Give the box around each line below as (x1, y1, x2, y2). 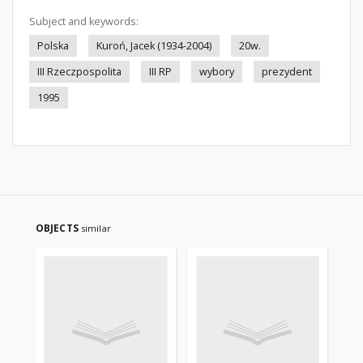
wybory (199, 65, 234, 79)
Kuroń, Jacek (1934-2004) (96, 39, 211, 53)
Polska (37, 39, 69, 53)
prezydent (262, 65, 312, 79)
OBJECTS (36, 221, 81, 235)
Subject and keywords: (29, 15, 139, 28)
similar (80, 222, 111, 234)
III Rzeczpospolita (37, 65, 122, 79)
